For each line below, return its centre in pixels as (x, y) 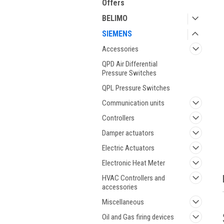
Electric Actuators (128, 148)
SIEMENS (117, 34)
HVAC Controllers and (133, 178)
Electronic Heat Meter (133, 163)
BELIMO (115, 18)
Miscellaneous (123, 202)
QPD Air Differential (130, 64)
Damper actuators (128, 133)
